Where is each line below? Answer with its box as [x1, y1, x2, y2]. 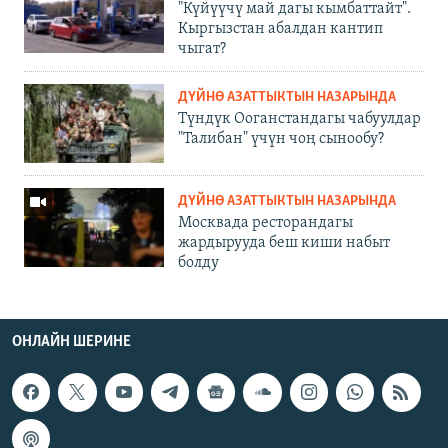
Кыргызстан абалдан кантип [178, 21, 383, 38]
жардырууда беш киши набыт [178, 235, 390, 252]
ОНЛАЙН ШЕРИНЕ [12, 334, 131, 351]
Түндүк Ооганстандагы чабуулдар [178, 111, 421, 128]
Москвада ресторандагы [178, 215, 353, 232]
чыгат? [178, 41, 226, 58]
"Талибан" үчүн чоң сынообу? [178, 131, 384, 148]
